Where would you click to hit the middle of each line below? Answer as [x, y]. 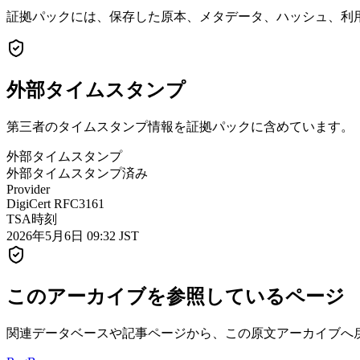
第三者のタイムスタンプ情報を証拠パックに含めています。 [180, 126]
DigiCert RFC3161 [55, 203]
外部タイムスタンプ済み [77, 173]
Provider [28, 189]
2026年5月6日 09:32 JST [73, 235]
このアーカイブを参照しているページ [176, 296]
